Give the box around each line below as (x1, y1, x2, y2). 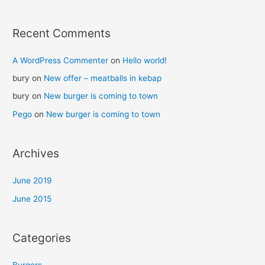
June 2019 (12, 176, 53, 186)
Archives (12, 146, 60, 161)
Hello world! (122, 55, 167, 65)
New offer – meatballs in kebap (44, 73, 162, 83)
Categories (12, 231, 72, 245)
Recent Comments (12, 25, 111, 40)
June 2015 (12, 193, 52, 203)
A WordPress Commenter (12, 55, 109, 65)
